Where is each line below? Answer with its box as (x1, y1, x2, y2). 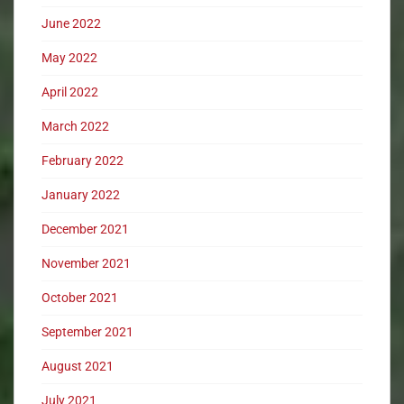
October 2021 (41, 290, 118, 306)
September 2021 (41, 325, 133, 340)
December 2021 (41, 222, 129, 237)
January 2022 (41, 188, 120, 203)
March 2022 (41, 119, 109, 134)
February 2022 (41, 153, 124, 169)
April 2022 (41, 85, 98, 100)
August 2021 (41, 359, 114, 374)
